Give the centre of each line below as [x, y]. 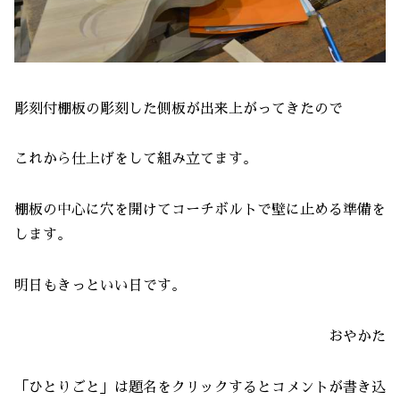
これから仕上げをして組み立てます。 [136, 159]
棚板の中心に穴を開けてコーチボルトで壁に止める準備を [200, 210]
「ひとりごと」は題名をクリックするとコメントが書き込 [200, 387]
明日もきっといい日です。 [100, 286]
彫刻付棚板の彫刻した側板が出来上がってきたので [179, 108]
